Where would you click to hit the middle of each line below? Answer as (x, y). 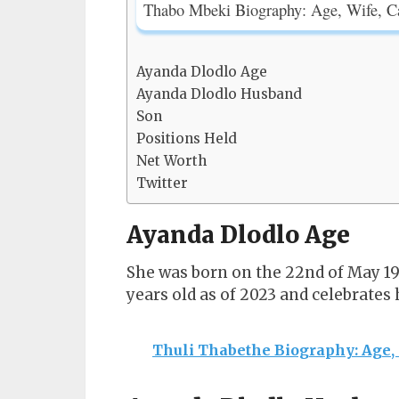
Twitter (162, 183)
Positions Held (187, 138)
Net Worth (171, 161)
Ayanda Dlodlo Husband (219, 94)
